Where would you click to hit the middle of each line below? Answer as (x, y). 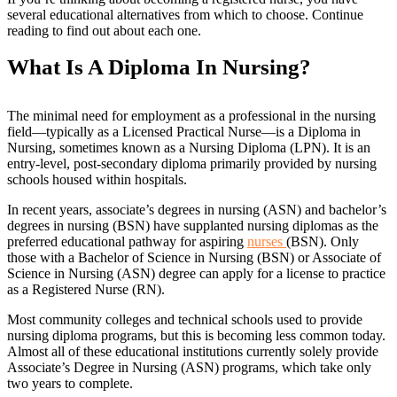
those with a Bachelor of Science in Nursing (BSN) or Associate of (194, 257)
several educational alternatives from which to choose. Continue (185, 15)
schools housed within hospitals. (97, 179)
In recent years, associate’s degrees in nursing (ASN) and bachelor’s (197, 210)
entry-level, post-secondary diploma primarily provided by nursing (192, 163)
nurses (267, 241)
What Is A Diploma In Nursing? (159, 67)
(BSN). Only (323, 241)
